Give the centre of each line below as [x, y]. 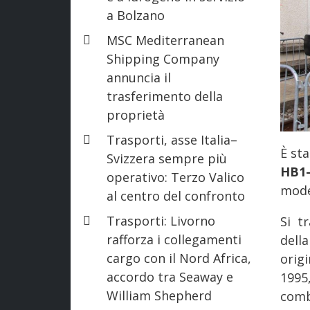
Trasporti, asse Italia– [172, 139]
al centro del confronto [176, 195]
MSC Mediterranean [165, 40]
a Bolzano [136, 15]
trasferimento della [165, 96]
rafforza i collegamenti [174, 239]
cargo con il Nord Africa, [179, 258]
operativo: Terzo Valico [175, 177]
